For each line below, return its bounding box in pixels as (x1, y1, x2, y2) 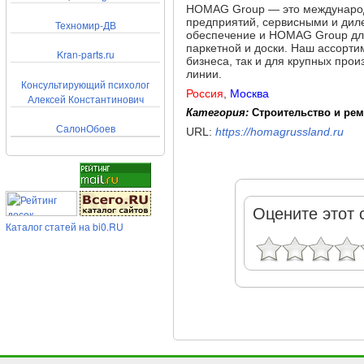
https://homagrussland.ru (215, 125, 344, 138)
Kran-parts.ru (56, 47, 115, 62)
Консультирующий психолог (21, 76, 149, 91)
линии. (186, 67, 222, 80)
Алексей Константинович (27, 91, 144, 106)
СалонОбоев (55, 121, 115, 136)
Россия (186, 87, 223, 100)
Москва (230, 87, 269, 100)
